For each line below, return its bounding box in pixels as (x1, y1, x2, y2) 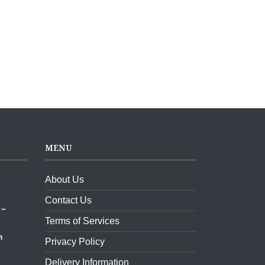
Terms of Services (45, 215, 119, 226)
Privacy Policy (45, 236, 105, 247)
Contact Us (45, 195, 92, 205)
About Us (45, 174, 84, 185)
